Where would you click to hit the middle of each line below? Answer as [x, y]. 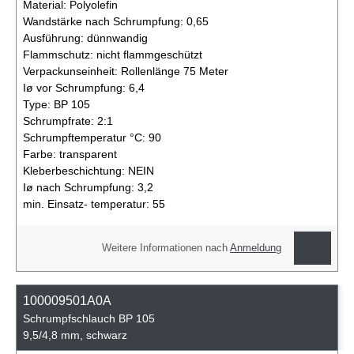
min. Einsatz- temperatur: [88, 203]
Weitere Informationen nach [166, 248]
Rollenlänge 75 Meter [175, 71]
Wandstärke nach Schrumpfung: [105, 21]
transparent [88, 154]
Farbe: [41, 154]
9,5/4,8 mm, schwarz [75, 335]
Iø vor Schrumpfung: [76, 87]
